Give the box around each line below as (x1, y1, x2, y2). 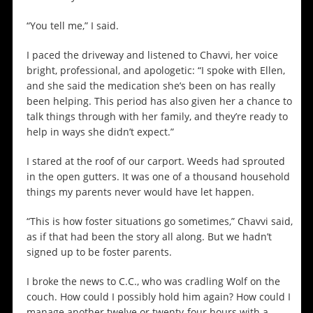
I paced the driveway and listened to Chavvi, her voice (26, 48, 278, 62)
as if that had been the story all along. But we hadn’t (26, 230, 272, 244)
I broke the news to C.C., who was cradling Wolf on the (26, 275, 280, 289)
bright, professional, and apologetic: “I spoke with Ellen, (26, 64, 285, 78)
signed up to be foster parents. (26, 245, 172, 259)
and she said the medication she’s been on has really (26, 79, 275, 93)
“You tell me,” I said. (26, 19, 119, 33)
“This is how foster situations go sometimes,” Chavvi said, (26, 214, 293, 228)
